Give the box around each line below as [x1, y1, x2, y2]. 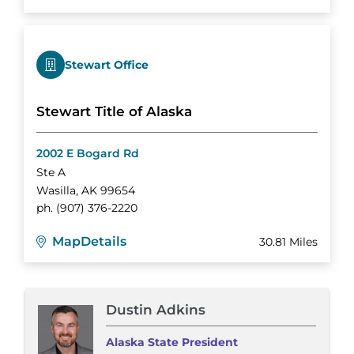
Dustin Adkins [106, 302, 205, 318]
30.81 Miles [259, 234, 318, 249]
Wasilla [36, 183, 76, 198]
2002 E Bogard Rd [36, 146, 139, 161]
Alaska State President [106, 335, 238, 350]
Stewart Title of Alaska [36, 104, 192, 120]
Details [81, 234, 126, 250]
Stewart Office [65, 57, 149, 72]
